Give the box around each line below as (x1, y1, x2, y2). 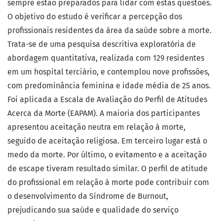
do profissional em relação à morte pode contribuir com (7, 178, 209, 187)
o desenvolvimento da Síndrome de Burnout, (7, 191, 168, 201)
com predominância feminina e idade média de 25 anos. (7, 81, 211, 91)
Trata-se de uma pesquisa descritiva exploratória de (7, 39, 196, 49)
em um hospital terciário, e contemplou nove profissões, (7, 67, 210, 77)
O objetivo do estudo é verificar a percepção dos (7, 12, 182, 22)
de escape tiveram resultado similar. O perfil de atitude (7, 164, 208, 174)
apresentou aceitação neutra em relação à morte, (7, 122, 185, 132)
